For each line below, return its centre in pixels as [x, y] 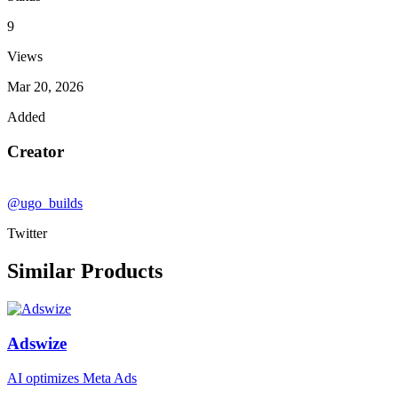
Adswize [37, 343]
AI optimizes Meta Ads [72, 378]
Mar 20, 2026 [45, 87]
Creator [36, 151]
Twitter [27, 234]
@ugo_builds [45, 203]
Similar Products [85, 271]
